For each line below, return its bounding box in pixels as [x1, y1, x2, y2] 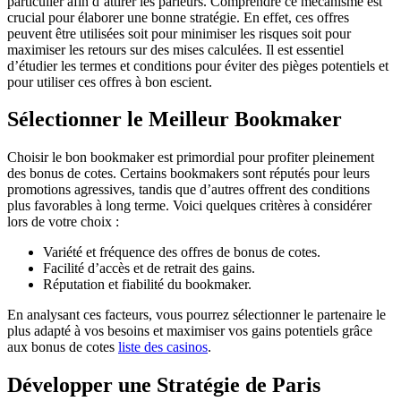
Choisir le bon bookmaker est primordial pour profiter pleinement [7, 149, 374, 166]
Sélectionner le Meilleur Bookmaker [7, 107, 342, 132]
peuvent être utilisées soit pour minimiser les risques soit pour [7, 25, 351, 41]
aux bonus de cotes [7, 339, 118, 355]
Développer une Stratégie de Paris [7, 373, 320, 397]
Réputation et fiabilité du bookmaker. [43, 277, 252, 293]
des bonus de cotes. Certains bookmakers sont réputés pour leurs [7, 166, 370, 182]
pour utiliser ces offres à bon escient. [7, 73, 212, 90]
